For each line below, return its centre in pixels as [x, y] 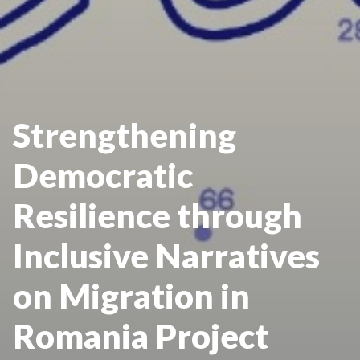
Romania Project [141, 336]
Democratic [103, 176]
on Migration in [131, 296]
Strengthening [125, 135]
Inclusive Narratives [166, 256]
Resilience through [157, 216]
